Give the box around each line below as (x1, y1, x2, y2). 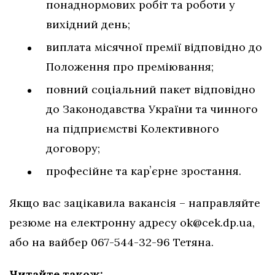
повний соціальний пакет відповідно (46, 82, 255, 97)
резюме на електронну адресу (9, 215, 180, 230)
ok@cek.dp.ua (180, 215, 252, 230)
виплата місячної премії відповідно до (46, 40, 262, 55)
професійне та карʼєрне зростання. (46, 164, 241, 179)
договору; (46, 141, 100, 156)
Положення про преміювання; (46, 60, 214, 74)
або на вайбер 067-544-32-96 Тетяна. (9, 235, 214, 250)
